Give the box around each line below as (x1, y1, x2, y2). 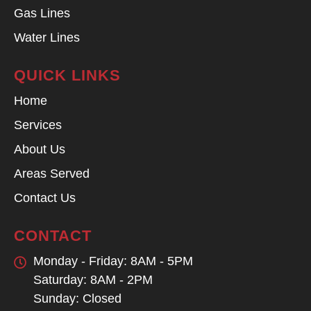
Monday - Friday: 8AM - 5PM (33, 253, 193, 268)
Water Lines (14, 30, 80, 44)
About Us (14, 142, 65, 156)
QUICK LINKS (14, 66, 121, 84)
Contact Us (14, 190, 76, 205)
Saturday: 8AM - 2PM (33, 272, 153, 287)
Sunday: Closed (33, 291, 121, 305)
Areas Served (14, 166, 90, 180)
